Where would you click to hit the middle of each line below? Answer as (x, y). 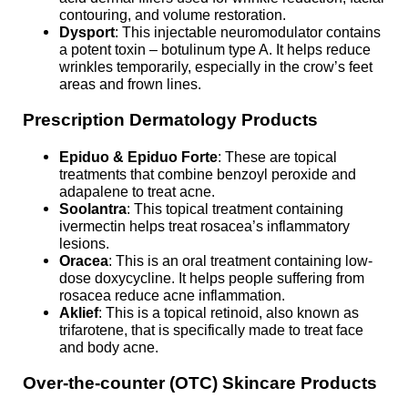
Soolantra (93, 208)
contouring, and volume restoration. (173, 14)
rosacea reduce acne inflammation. (173, 295)
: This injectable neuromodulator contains (248, 31)
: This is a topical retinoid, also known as (229, 312)
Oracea (84, 260)
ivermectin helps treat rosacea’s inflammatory (205, 225)
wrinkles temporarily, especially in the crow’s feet (216, 66)
